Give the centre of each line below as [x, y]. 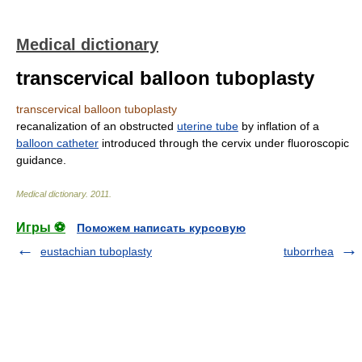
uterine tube [208, 126]
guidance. [41, 160]
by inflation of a [279, 126]
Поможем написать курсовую [161, 228]
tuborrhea [309, 251]
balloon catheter [57, 143]
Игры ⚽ [41, 227]
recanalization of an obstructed [97, 126]
